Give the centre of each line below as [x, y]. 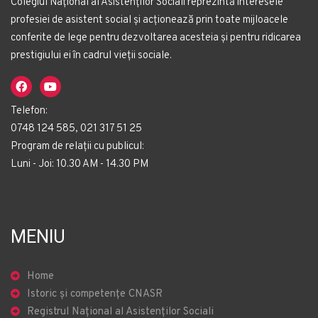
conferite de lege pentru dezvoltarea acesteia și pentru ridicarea [156, 38]
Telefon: [29, 111]
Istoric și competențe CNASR [95, 294]
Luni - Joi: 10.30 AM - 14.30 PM [79, 164]
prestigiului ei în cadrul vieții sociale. [91, 56]
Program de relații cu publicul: [77, 147]
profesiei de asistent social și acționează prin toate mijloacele [149, 20]
